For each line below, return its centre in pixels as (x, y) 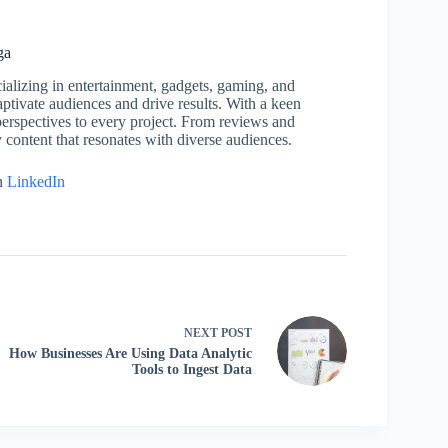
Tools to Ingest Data (191, 370)
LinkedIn (35, 181)
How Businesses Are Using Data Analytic (130, 354)
